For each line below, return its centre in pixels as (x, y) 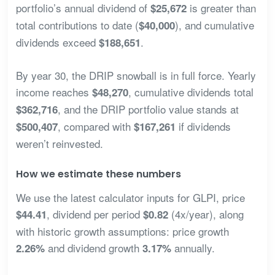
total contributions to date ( (77, 25)
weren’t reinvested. (59, 143)
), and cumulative (214, 25)
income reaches (54, 91)
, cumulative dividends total (191, 91)
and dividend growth (93, 248)
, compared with (95, 126)
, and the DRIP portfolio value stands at (148, 109)
